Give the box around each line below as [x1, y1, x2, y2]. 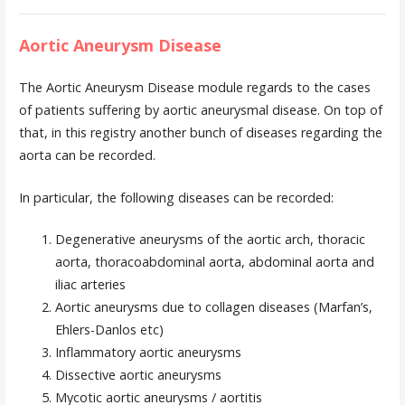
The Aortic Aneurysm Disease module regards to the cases [18, 79, 371, 97]
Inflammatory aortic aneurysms [54, 344, 241, 362]
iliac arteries [54, 276, 126, 294]
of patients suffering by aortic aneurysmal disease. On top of [18, 101, 382, 119]
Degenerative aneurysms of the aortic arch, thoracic [54, 231, 365, 249]
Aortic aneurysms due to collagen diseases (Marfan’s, [54, 298, 372, 316]
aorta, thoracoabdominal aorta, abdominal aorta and [54, 253, 374, 271]
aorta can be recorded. [18, 146, 155, 165]
